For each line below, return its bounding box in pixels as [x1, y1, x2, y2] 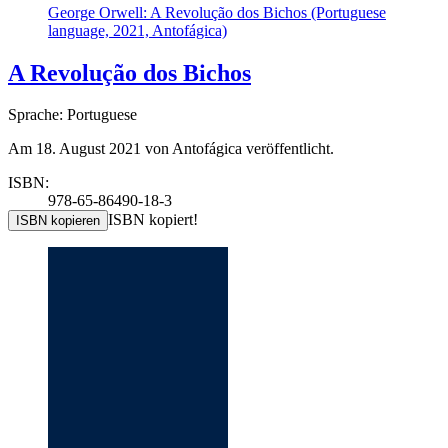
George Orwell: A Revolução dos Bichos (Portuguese [48, 3, 386, 21]
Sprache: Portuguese [8, 106, 137, 124]
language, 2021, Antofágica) [48, 21, 227, 39]
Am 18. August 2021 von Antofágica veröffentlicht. [8, 140, 334, 158]
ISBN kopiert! [108, 211, 198, 229]
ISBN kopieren [16, 213, 100, 229]
